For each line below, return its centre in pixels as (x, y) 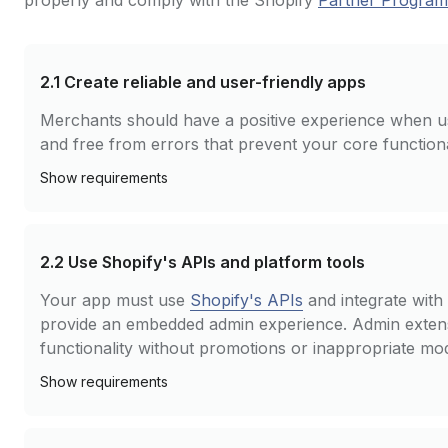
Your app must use (115, 300)
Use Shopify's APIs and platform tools (216, 262)
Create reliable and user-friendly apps (215, 82)
